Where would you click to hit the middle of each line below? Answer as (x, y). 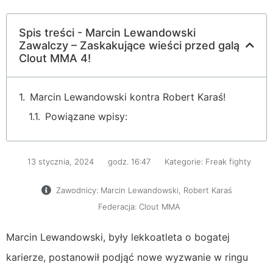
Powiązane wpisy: (86, 116)
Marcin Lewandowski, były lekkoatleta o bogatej (118, 237)
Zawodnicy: (77, 190)
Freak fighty (228, 161)
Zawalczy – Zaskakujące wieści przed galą (129, 45)
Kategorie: (183, 161)
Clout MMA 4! (55, 58)
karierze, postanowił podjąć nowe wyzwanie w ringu (127, 257)
